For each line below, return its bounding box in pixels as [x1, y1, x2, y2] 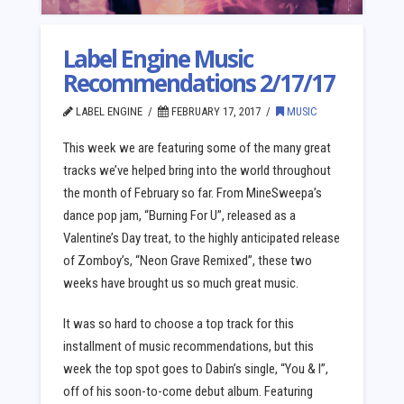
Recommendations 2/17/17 [62, 67, 335, 100]
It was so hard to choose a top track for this [62, 315, 294, 332]
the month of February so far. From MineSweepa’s [62, 185, 322, 202]
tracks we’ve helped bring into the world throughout [62, 162, 331, 179]
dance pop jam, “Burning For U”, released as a [62, 207, 296, 225]
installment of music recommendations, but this [62, 337, 314, 354]
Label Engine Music [62, 42, 252, 76]
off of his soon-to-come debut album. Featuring [62, 382, 313, 399]
